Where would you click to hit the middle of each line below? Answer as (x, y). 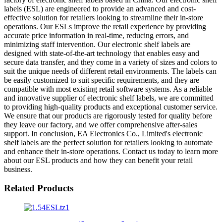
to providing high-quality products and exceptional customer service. (111, 107)
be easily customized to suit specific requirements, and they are (102, 80)
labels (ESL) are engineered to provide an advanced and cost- (100, 8)
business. (18, 169)
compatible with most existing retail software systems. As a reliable (108, 89)
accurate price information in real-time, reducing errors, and (96, 35)
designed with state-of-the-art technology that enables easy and (102, 53)
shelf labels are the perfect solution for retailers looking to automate (108, 142)
